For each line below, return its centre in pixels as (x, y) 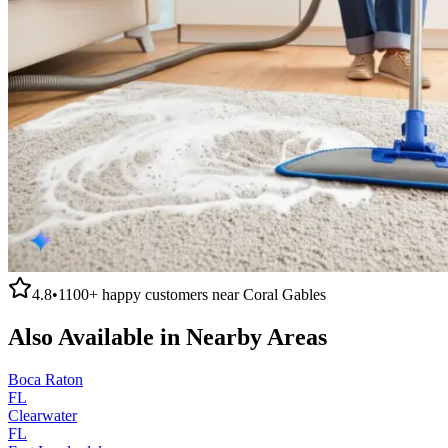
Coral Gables (284, 294)
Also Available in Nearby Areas (167, 336)
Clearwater (42, 415)
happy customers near (170, 294)
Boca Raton (45, 379)
